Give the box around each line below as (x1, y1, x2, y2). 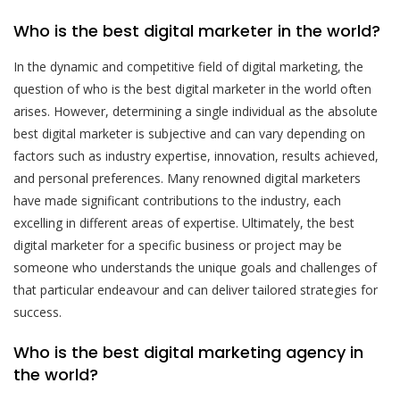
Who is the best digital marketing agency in (13, 340, 363, 363)
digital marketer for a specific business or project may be (13, 236, 342, 254)
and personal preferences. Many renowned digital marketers (13, 169, 361, 187)
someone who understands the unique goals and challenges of (13, 258, 377, 276)
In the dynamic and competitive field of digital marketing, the (13, 57, 363, 75)
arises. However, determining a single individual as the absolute (13, 102, 378, 120)
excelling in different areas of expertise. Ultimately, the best (13, 213, 354, 231)
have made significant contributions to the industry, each (13, 191, 341, 209)
